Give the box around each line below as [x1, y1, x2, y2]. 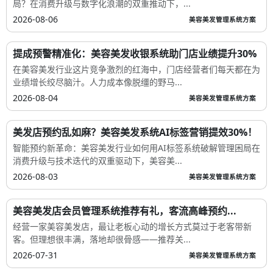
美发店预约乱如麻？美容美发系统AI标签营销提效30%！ [13, 126, 257, 140]
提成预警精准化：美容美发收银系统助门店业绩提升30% [13, 47, 257, 61]
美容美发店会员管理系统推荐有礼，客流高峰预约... [13, 204, 236, 218]
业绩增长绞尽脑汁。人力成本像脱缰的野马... [13, 76, 182, 88]
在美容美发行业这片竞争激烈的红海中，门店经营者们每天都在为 [13, 63, 260, 76]
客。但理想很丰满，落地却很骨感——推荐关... [13, 233, 191, 246]
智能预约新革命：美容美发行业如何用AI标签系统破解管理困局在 [13, 142, 260, 154]
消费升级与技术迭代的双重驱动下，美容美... [13, 155, 182, 167]
